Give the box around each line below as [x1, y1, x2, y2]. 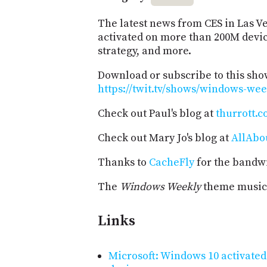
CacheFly [149, 155, 194, 169]
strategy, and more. [98, 44, 191, 58]
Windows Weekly [120, 179, 201, 194]
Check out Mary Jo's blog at [98, 131, 231, 145]
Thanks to [98, 155, 149, 169]
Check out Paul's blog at [98, 106, 216, 120]
